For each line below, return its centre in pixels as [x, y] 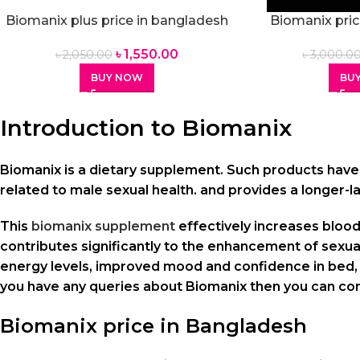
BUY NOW [117, 78]
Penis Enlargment [117, 38]
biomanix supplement [103, 227]
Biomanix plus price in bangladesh [117, 20]
